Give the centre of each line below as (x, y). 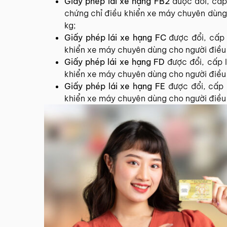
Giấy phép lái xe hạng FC (117, 37)
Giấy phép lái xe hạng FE (116, 86)
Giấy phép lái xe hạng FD (115, 62)
